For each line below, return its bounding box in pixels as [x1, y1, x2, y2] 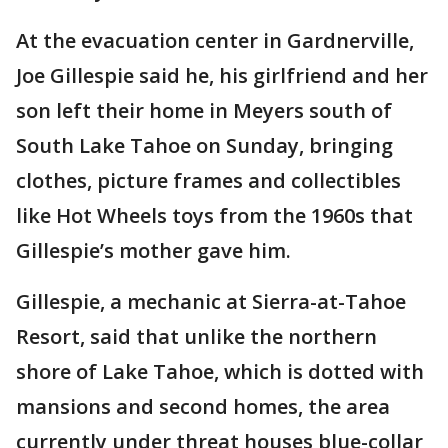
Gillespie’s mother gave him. [16, 236, 291, 264]
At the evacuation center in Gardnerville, [16, 26, 414, 54]
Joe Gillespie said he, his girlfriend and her [16, 61, 428, 89]
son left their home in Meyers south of [16, 96, 392, 124]
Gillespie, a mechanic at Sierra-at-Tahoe [16, 287, 406, 315]
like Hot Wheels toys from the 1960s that [16, 201, 413, 229]
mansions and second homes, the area [16, 392, 390, 420]
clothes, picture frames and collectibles [16, 166, 401, 194]
